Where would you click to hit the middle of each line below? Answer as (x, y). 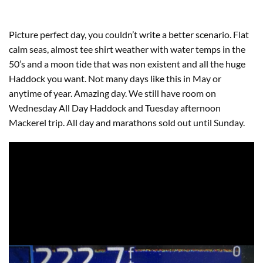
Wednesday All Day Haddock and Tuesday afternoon (115, 108)
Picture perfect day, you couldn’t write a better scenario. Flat (129, 34)
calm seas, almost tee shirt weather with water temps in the (127, 49)
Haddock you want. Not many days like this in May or (115, 78)
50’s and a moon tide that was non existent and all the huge (127, 64)
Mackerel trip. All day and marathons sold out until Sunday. (127, 122)
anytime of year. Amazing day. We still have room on (112, 93)
